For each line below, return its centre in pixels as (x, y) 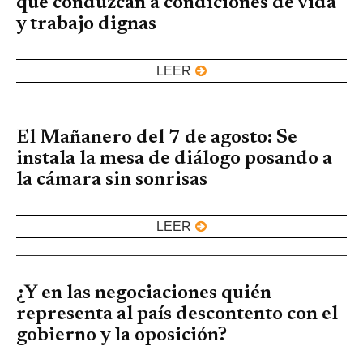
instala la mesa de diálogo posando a (174, 158)
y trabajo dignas (86, 24)
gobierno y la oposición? (122, 335)
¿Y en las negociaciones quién (144, 293)
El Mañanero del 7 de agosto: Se (157, 137)
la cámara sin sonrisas (112, 179)
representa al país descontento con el (177, 314)
